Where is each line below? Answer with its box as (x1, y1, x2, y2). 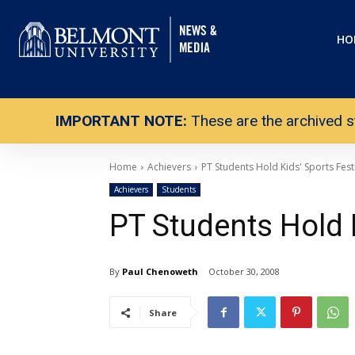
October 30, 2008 (208, 265, 280, 278)
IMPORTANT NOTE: (55, 112, 187, 130)
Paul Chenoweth (122, 265, 198, 277)
